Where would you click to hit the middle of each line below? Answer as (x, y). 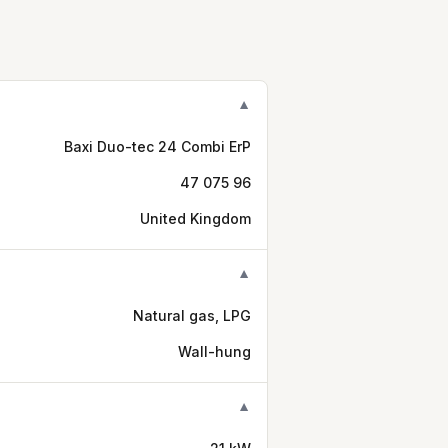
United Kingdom (195, 218)
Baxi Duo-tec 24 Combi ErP (157, 146)
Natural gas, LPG (192, 315)
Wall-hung (214, 351)
